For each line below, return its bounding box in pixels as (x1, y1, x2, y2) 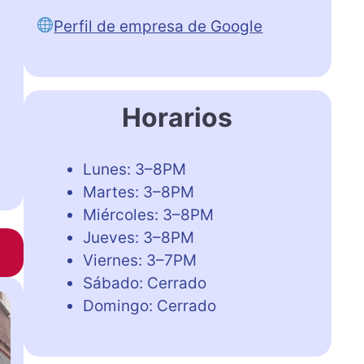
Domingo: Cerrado (82, 296, 216, 315)
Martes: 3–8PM (82, 182, 194, 201)
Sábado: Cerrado (82, 273, 206, 292)
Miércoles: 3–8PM (82, 205, 214, 224)
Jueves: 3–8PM (82, 227, 194, 247)
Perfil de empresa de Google (54, 16, 263, 36)
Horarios (122, 101, 233, 133)
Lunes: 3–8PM (82, 159, 186, 179)
